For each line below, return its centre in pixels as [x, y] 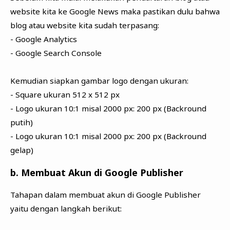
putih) [21, 122]
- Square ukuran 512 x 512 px [65, 95]
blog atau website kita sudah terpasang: [84, 25]
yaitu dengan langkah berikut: [66, 208]
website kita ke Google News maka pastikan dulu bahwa [115, 12]
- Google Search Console [57, 53]
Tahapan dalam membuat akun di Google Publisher [105, 194]
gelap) [22, 150]
